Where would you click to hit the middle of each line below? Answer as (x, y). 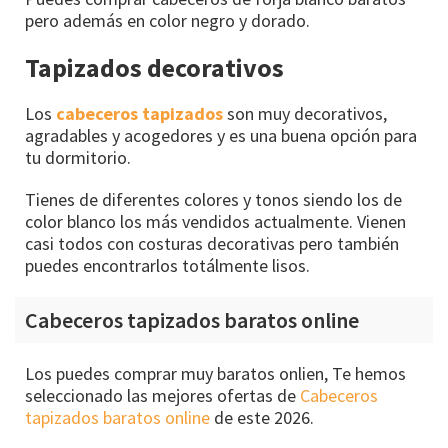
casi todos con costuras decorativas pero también (212, 243)
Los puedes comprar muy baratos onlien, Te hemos (215, 373)
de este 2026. (262, 417)
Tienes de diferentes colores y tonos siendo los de (213, 199)
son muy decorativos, (305, 113)
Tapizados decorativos (154, 67)
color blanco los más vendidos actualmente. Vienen (215, 221)
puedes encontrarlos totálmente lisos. (167, 265)
